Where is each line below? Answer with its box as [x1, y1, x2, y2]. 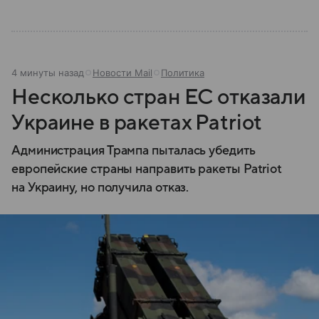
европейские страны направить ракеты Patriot [11, 162, 283, 176]
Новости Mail [93, 66, 152, 78]
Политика [161, 66, 204, 78]
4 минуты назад [11, 66, 84, 78]
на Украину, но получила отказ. [11, 180, 189, 194]
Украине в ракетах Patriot [11, 110, 263, 135]
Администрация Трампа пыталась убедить [11, 143, 256, 157]
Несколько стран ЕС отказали [11, 85, 305, 109]
